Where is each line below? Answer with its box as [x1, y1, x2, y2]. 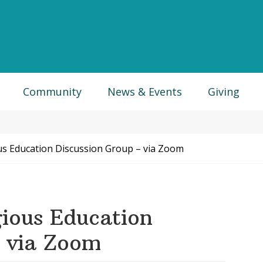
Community [23, 85, 82, 99]
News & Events [107, 85, 182, 99]
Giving [208, 85, 240, 99]
